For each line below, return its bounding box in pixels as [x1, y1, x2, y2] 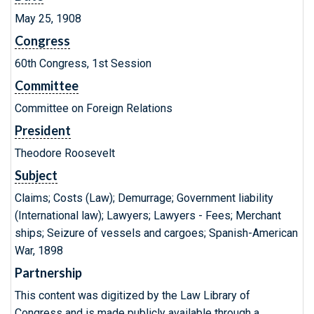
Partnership [15, 265, 82, 280]
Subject [15, 168, 57, 183]
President [15, 123, 71, 138]
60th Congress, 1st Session [15, 57, 151, 70]
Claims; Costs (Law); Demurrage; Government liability [15, 191, 273, 205]
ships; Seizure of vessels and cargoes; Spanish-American [15, 226, 298, 240]
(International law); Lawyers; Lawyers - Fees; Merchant [15, 209, 281, 222]
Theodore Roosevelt [15, 146, 115, 160]
